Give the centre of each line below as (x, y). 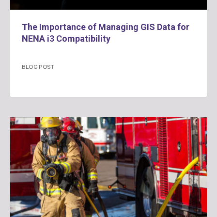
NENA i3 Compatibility (66, 39)
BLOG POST (38, 67)
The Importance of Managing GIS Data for (106, 27)
